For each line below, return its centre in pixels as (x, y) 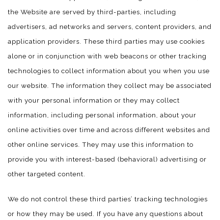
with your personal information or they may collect (94, 100)
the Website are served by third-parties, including (92, 12)
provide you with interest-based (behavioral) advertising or (107, 159)
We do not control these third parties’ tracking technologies (108, 199)
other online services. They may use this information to (101, 144)
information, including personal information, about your (102, 115)
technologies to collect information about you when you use (109, 70)
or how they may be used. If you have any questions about (106, 213)
